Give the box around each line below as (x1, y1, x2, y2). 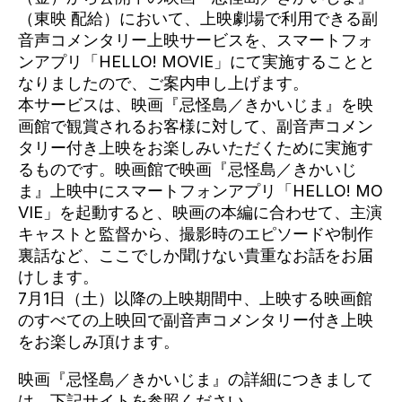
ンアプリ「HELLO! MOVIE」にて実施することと (18, 52, 375, 71)
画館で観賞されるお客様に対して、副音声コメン (18, 117, 373, 135)
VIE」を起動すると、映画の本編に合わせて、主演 (18, 203, 382, 222)
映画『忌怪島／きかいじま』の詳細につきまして (18, 370, 373, 389)
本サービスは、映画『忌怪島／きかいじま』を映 (18, 95, 373, 114)
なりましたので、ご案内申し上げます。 (18, 74, 309, 92)
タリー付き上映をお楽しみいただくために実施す (18, 138, 373, 157)
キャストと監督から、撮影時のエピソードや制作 (18, 224, 373, 243)
